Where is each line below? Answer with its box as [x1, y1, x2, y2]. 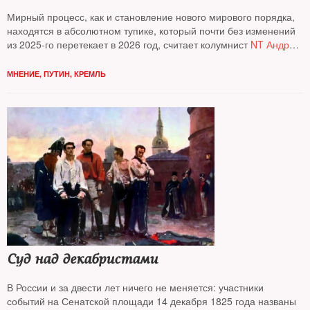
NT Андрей [248, 37, 300, 51]
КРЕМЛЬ [74, 69, 106, 79]
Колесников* [7, 51, 63, 65]
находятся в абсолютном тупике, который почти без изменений [7, 24, 295, 37]
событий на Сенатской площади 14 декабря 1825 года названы [7, 294, 296, 308]
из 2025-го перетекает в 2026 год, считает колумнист [7, 37, 248, 51]
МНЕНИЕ [7, 69, 39, 79]
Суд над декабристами [7, 250, 158, 268]
